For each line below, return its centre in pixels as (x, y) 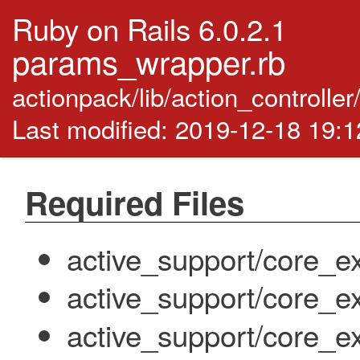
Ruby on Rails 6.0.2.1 (149, 28)
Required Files (134, 202)
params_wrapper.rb (149, 61)
